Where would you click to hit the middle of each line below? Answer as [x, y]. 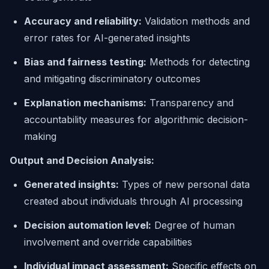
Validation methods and [196, 21]
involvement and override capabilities [108, 242]
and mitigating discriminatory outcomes [112, 79]
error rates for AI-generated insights [107, 38]
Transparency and [190, 103]
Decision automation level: [88, 225]
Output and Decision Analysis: [82, 160]
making [40, 136]
